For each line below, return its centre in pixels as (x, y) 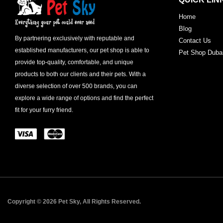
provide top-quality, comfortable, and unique (74, 62)
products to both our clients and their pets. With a (80, 74)
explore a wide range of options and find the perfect (84, 98)
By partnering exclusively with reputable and (75, 38)
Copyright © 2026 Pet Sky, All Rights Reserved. (76, 202)
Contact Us (195, 41)
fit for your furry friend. (44, 110)
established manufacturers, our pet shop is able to (82, 50)
